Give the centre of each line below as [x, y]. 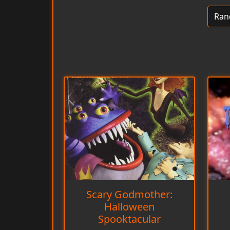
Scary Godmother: [129, 194]
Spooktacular [129, 219]
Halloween [129, 207]
